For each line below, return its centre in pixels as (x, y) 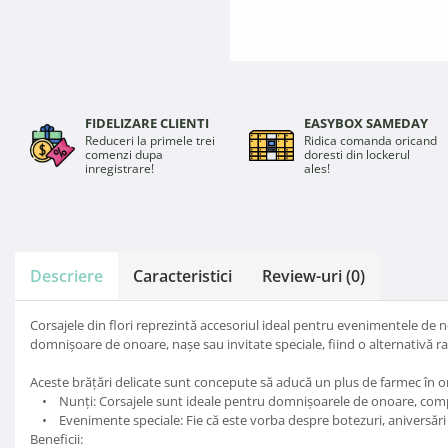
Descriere (66, 275)
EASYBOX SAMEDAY (365, 122)
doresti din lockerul (356, 154)
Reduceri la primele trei (150, 140)
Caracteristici (182, 275)
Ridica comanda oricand (370, 140)
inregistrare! (119, 168)
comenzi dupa (124, 154)
